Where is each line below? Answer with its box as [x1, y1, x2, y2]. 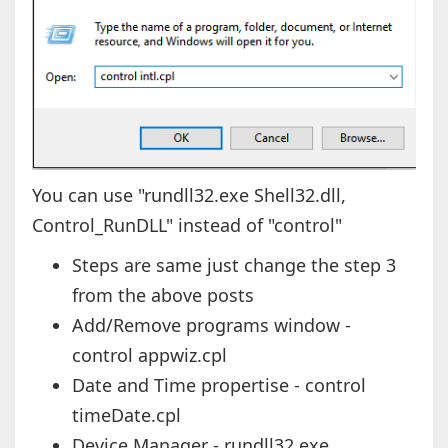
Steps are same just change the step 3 [71, 252, 396, 277]
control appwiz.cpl [71, 342, 227, 367]
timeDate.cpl [71, 402, 181, 427]
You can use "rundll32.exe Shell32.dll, [31, 182, 346, 207]
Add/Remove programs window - [71, 312, 351, 337]
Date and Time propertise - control [71, 372, 366, 397]
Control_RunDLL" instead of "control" [31, 212, 342, 237]
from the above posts [71, 282, 254, 307]
